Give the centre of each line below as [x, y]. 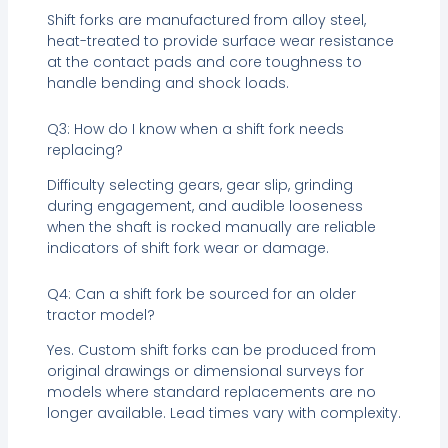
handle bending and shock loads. [167, 83]
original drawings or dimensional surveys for [205, 370]
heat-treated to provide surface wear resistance [220, 41]
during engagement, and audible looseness [204, 206]
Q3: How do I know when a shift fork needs [195, 128]
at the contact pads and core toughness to [204, 62]
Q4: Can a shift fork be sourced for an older [201, 293]
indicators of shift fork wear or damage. [187, 248]
